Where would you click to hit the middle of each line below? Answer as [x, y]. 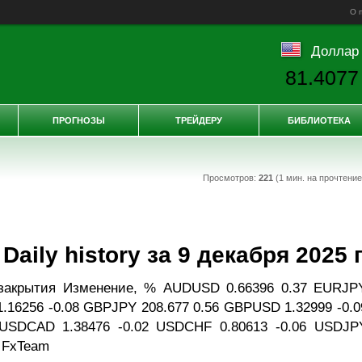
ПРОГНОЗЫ [78, 120]
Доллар [335, 51]
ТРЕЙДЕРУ [199, 120]
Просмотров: [230, 178]
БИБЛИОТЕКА [319, 120]
